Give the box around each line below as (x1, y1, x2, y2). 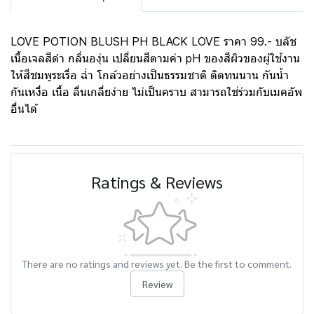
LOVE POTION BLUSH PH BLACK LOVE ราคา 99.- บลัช (11, 34, 296, 48)
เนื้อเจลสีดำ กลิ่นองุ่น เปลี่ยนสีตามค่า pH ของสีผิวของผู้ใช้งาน (11, 51, 300, 65)
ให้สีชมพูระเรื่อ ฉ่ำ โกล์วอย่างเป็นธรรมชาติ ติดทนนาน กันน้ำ (11, 68, 289, 82)
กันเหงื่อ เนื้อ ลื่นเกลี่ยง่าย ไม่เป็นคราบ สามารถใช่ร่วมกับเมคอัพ (11, 85, 302, 99)
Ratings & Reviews (91, 170, 223, 193)
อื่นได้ (11, 102, 37, 116)
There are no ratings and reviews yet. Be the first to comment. (22, 257, 292, 270)
